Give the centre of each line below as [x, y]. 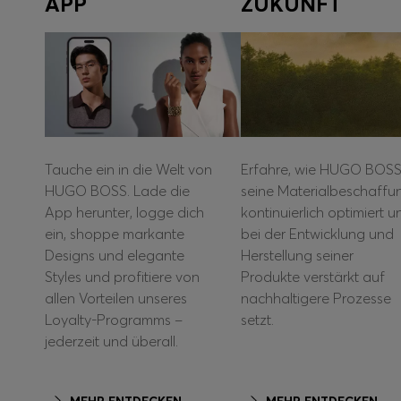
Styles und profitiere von [122, 277]
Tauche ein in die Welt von [128, 170]
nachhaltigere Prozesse [316, 299]
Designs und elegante [115, 256]
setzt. [257, 320]
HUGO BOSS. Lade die [117, 191]
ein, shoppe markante [115, 234]
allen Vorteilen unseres [116, 299]
